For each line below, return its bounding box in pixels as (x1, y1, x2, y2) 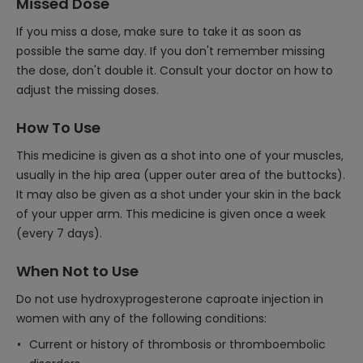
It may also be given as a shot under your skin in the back (16, 186, 341, 203)
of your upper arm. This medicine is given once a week (16, 206, 326, 222)
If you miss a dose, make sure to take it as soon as (16, 23, 301, 40)
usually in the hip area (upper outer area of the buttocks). (16, 167, 345, 183)
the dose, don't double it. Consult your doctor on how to (16, 62, 333, 79)
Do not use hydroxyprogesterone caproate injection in (16, 291, 323, 307)
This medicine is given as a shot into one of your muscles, (16, 147, 344, 164)
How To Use (16, 117, 100, 138)
